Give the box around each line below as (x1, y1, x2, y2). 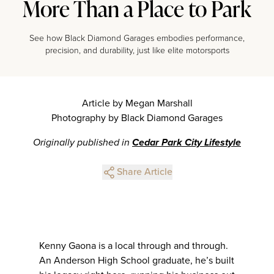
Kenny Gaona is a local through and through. (39, 239, 228, 252)
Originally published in (33, 136, 132, 149)
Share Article (116, 165, 172, 178)
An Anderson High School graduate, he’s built (39, 254, 234, 267)
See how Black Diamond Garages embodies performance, (29, 32, 245, 43)
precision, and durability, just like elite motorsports (45, 45, 229, 56)
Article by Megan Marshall (81, 97, 193, 109)
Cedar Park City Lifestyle (132, 136, 241, 149)
